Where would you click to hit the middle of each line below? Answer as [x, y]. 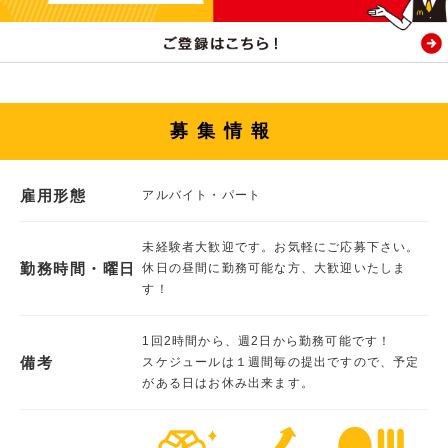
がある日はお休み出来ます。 [228, 382]
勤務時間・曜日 [78, 268]
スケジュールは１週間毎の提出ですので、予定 [281, 361]
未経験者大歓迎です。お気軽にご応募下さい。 [281, 246]
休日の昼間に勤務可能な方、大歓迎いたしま [274, 267]
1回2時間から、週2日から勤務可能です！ [267, 340]
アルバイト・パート [202, 194]
